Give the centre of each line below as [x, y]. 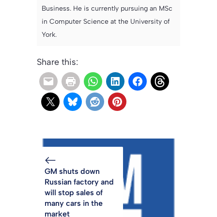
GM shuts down [72, 171]
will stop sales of [74, 193]
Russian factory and [79, 182]
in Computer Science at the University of [106, 22]
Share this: [57, 62]
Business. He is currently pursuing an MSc [107, 9]
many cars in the [74, 203]
